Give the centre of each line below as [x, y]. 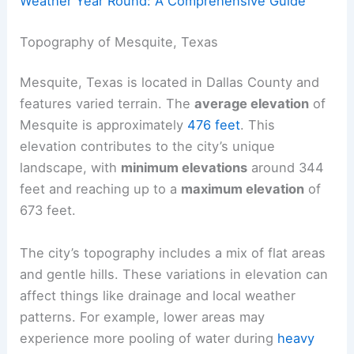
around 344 [286, 168]
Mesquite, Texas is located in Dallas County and [170, 83]
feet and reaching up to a [101, 189]
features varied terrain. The [107, 104]
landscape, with [71, 168]
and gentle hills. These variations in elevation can [174, 274]
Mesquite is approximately [104, 125]
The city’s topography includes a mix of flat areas [173, 252]
